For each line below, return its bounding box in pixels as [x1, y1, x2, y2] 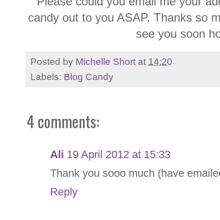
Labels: [30, 71, 64, 82]
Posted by [30, 55, 76, 67]
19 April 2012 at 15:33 [67, 148, 170, 161]
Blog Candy [64, 71, 113, 82]
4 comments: [27, 109, 99, 133]
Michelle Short [76, 55, 136, 67]
